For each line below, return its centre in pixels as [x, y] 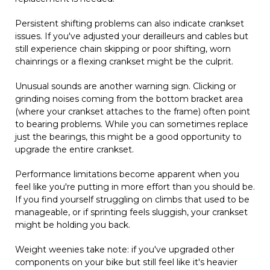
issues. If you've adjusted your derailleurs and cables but [132, 36]
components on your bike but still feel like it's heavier [126, 262]
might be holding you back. [73, 225]
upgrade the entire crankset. [74, 150]
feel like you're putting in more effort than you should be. [135, 187]
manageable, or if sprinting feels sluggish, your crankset [131, 212]
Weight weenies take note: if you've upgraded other [125, 250]
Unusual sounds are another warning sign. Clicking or [126, 86]
